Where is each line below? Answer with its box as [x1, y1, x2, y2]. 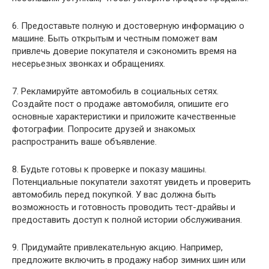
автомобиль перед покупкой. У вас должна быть [12, 189, 216, 200]
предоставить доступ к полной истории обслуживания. [12, 214, 242, 225]
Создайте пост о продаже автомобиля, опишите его [12, 98, 229, 109]
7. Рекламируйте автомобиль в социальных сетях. [12, 85, 219, 97]
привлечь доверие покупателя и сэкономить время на [12, 45, 237, 56]
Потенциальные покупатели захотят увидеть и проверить [12, 176, 251, 187]
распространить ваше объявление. [12, 136, 157, 147]
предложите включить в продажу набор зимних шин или [12, 254, 246, 265]
